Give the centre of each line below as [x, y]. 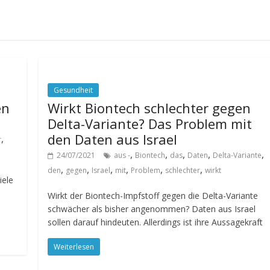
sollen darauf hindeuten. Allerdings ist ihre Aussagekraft [155, 222]
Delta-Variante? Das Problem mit [150, 124]
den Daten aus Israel [113, 139]
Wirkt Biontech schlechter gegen [149, 108]
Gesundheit [74, 90]
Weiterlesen [74, 247]
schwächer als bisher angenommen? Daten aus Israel [152, 209]
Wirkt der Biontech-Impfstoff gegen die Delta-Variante [153, 196]
